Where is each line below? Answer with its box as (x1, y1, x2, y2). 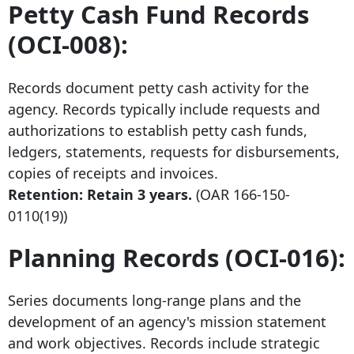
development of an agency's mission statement (8, 312, 326, 332)
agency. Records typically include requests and (8, 99, 320, 119)
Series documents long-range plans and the (8, 291, 301, 311)
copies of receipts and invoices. (8, 163, 218, 183)
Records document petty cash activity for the (8, 77, 309, 97)
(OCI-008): (8, 27, 128, 61)
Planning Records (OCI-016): (8, 240, 345, 274)
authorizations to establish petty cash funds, (8, 120, 307, 140)
